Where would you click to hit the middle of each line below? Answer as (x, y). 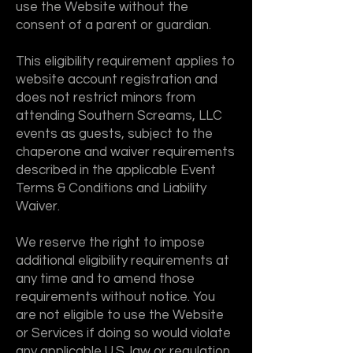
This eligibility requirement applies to (125, 61)
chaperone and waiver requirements (125, 152)
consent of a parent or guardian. (113, 25)
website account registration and (117, 80)
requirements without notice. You (115, 297)
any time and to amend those (105, 279)
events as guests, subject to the (114, 134)
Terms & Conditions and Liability (111, 188)
